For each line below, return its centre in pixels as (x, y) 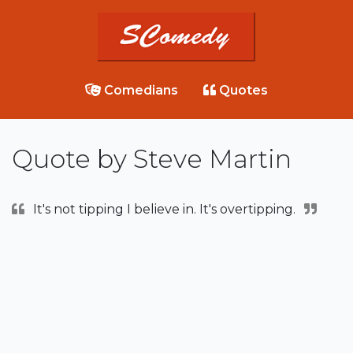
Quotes (242, 91)
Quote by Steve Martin (152, 159)
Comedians (139, 91)
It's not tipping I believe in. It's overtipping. (165, 210)
